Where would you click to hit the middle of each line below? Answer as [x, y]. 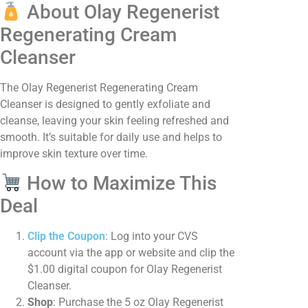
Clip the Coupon [66, 236]
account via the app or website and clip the [131, 253]
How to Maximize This [119, 184]
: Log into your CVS [152, 236]
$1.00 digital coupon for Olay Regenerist [125, 269]
